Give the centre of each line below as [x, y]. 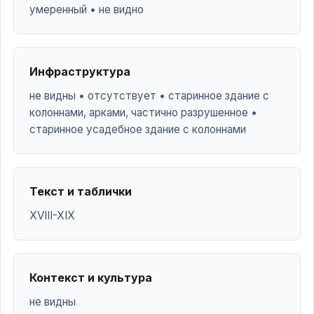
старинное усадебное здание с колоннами [138, 129]
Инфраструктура [80, 71]
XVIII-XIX [52, 216]
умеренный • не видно [87, 9]
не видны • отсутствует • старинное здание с [149, 96]
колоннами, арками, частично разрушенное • [143, 112]
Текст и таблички [81, 191]
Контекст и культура [91, 278]
